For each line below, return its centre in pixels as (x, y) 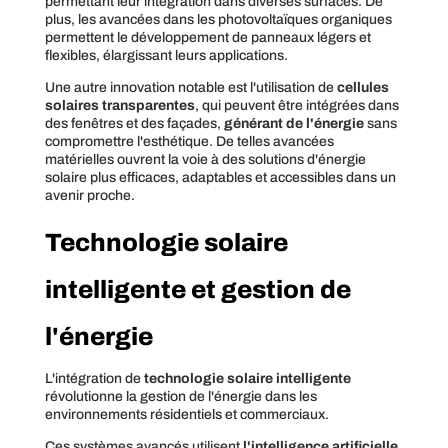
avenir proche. (89, 195)
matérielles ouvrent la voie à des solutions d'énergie (205, 159)
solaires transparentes (119, 105)
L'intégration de (94, 378)
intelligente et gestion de (197, 289)
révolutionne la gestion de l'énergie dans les (180, 396)
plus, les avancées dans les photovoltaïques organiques (218, 19)
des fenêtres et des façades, (134, 123)
